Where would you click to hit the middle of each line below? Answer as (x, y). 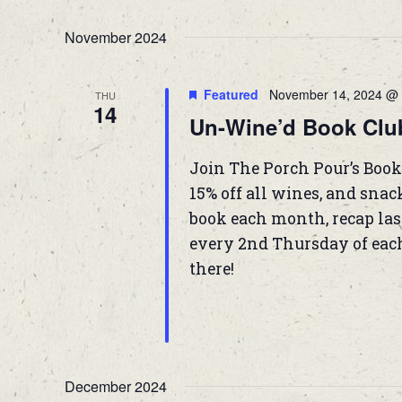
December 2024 (116, 387)
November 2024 (116, 38)
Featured (231, 95)
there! (211, 269)
